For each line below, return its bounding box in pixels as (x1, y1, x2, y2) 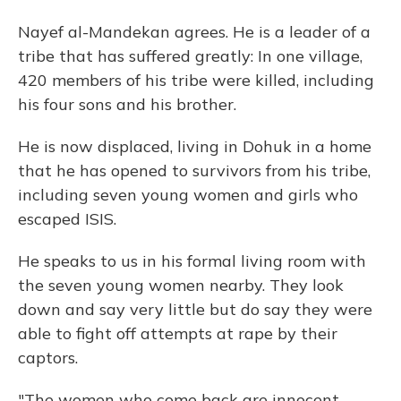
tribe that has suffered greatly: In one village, (18, 46, 363, 66)
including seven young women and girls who (18, 184, 358, 205)
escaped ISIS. (18, 209, 116, 229)
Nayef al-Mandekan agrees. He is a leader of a (18, 21, 371, 42)
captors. (18, 347, 78, 368)
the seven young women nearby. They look (18, 275, 344, 295)
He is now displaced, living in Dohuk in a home (18, 136, 371, 157)
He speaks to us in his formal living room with (18, 251, 366, 271)
